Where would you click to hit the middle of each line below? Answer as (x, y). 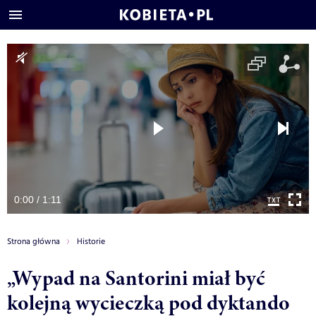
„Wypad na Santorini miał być (136, 278)
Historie (91, 241)
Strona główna (34, 241)
